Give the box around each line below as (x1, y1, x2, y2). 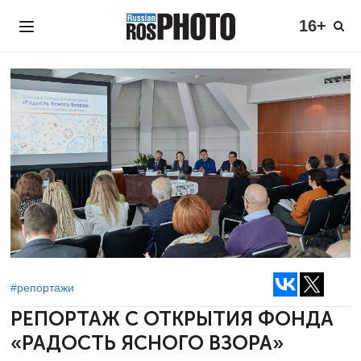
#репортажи (10, 281, 74, 294)
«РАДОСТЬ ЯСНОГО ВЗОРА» (10, 332, 284, 355)
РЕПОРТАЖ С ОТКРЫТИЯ (10, 308, 258, 330)
